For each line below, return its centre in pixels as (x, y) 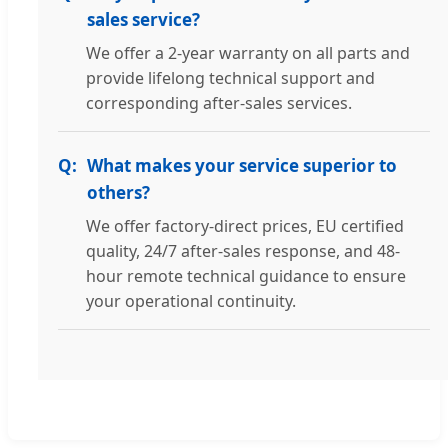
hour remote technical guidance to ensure (246, 276)
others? (118, 193)
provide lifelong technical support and (230, 78)
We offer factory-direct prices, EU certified (245, 226)
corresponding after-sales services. (219, 103)
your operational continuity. (191, 301)
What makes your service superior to (242, 166)
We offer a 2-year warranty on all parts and (248, 53)
